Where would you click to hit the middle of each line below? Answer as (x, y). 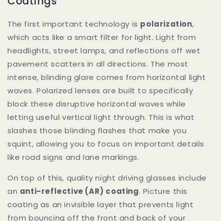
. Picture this (163, 191)
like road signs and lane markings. (74, 157)
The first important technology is (74, 24)
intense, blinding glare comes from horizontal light (107, 77)
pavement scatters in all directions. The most (98, 64)
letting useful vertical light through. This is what (101, 117)
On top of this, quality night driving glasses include (107, 178)
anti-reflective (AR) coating (79, 191)
